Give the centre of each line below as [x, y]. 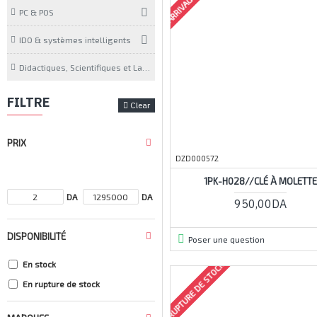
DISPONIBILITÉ [36, 236]
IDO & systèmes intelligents [75, 40]
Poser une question [226, 239]
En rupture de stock [61, 284]
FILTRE [28, 102]
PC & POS [36, 12]
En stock [39, 264]
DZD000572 [197, 158]
